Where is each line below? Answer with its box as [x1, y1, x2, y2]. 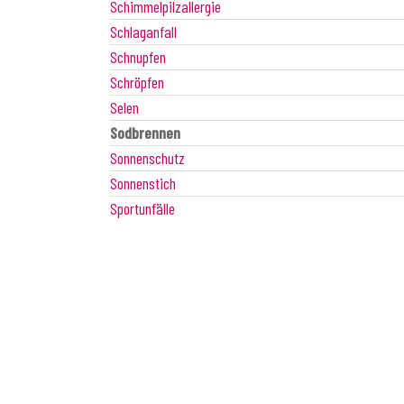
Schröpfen [110, 71, 164, 92]
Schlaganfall [110, 21, 177, 41]
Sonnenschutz [110, 147, 185, 168]
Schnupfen [110, 46, 166, 67]
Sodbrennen [110, 122, 180, 142]
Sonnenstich [110, 172, 176, 193]
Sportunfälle [110, 197, 175, 218]
